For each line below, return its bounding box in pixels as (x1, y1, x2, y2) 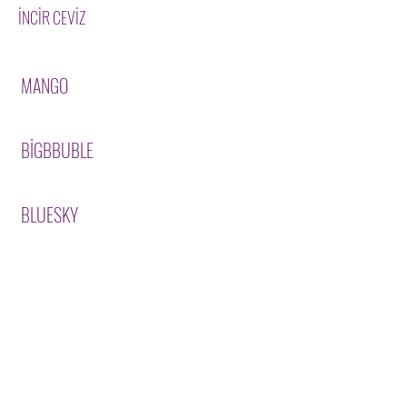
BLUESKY (20, 201, 78, 228)
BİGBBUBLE (20, 136, 94, 164)
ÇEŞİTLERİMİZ (18, 343, 145, 384)
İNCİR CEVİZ (18, 5, 85, 29)
